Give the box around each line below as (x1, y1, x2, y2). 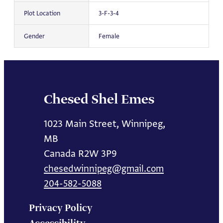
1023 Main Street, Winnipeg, (44, 116, 165, 130)
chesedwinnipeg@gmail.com (44, 162, 164, 175)
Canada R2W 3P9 (44, 146, 117, 160)
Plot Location (23, 9, 60, 18)
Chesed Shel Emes (44, 91, 154, 109)
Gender (23, 32, 45, 41)
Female (98, 32, 119, 41)
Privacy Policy (29, 202, 93, 215)
